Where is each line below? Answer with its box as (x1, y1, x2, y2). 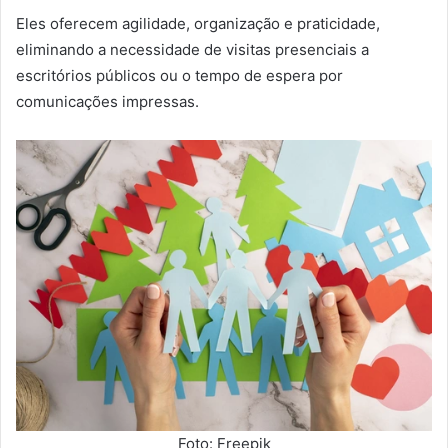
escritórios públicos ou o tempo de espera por (16, 66, 343, 86)
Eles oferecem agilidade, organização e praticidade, (16, 14, 380, 34)
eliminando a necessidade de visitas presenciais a (16, 40, 369, 60)
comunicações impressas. (16, 92, 199, 112)
